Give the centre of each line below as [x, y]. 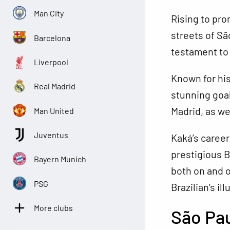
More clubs [54, 208]
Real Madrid [55, 86]
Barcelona [52, 38]
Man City [49, 13]
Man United [54, 111]
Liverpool [51, 62]
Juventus [51, 135]
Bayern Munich [60, 159]
